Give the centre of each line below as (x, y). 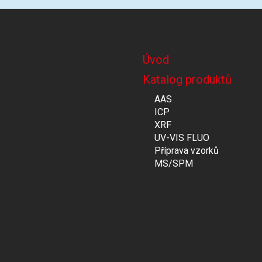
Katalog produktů (187, 80)
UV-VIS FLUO (182, 138)
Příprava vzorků (187, 151)
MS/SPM (174, 163)
